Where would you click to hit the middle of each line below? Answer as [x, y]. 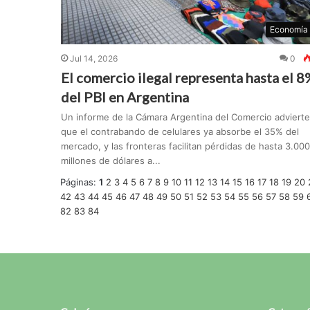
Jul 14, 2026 [93, 59]
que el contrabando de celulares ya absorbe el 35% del [180, 132]
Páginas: [80, 182]
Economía [289, 30]
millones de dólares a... [110, 161]
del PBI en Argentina [125, 97]
